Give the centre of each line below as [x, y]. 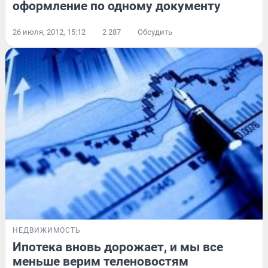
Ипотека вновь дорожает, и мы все [118, 247]
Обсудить [155, 32]
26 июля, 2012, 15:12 [49, 32]
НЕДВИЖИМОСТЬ [47, 230]
